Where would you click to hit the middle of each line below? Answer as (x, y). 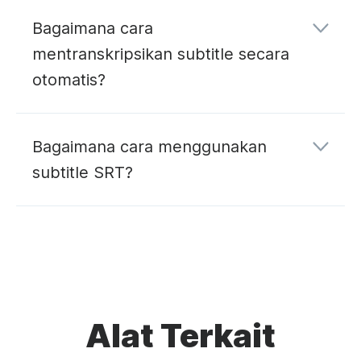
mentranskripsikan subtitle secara (161, 54)
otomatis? (69, 79)
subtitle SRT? (83, 172)
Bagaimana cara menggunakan (149, 146)
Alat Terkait (180, 335)
